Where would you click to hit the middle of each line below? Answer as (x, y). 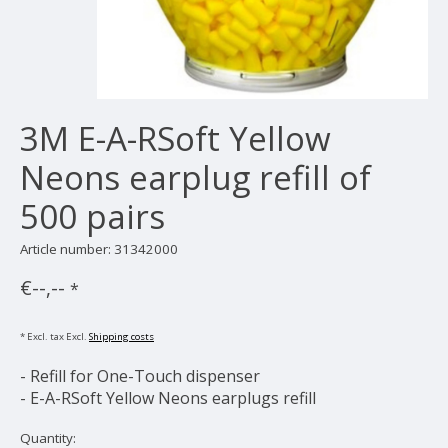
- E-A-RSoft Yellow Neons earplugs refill (168, 398)
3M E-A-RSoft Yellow (175, 138)
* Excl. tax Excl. (54, 337)
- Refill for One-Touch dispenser (140, 376)
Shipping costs (121, 337)
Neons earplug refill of (195, 177)
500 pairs (92, 216)
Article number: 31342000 (99, 248)
